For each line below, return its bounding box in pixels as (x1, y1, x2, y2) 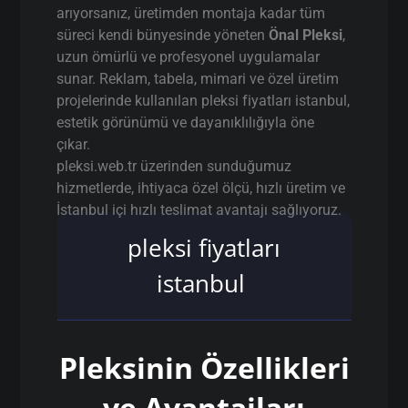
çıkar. (56, 136, 91, 153)
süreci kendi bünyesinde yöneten (56, 26, 270, 44)
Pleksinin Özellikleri (58, 348, 350, 387)
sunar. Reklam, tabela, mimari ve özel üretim (56, 70, 340, 87)
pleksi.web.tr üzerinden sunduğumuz (56, 158, 292, 175)
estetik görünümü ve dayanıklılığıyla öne (56, 114, 315, 131)
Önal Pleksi (269, 26, 343, 44)
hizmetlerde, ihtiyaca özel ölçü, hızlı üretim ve (56, 179, 346, 197)
